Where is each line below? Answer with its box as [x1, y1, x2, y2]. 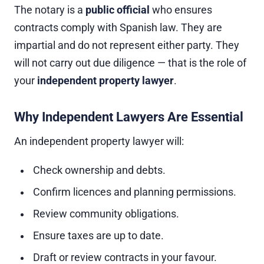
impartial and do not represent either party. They [14, 39, 239, 51]
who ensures [150, 4, 212, 16]
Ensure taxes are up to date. [33, 230, 164, 242]
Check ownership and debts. [33, 164, 166, 176]
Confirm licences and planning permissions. [33, 186, 236, 198]
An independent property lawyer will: [14, 136, 184, 147]
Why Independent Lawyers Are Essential [14, 110, 243, 124]
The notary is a [14, 4, 85, 16]
